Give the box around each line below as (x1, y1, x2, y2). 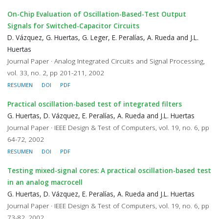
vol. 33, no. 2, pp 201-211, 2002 (7, 68, 104, 77)
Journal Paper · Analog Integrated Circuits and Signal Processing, (7, 56, 205, 66)
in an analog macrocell (7, 177, 83, 187)
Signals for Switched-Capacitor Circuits (7, 21, 139, 30)
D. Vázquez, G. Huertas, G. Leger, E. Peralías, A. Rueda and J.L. (7, 33, 198, 42)
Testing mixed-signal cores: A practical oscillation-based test (7, 166, 211, 175)
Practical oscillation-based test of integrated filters (7, 99, 182, 109)
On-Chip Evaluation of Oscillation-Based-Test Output (7, 9, 186, 19)
